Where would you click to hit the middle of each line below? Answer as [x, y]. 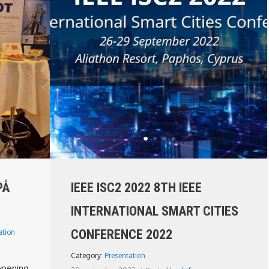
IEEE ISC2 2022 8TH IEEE [136, 188]
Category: [88, 255]
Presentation [125, 255]
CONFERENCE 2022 [122, 234]
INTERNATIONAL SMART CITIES [155, 211]
